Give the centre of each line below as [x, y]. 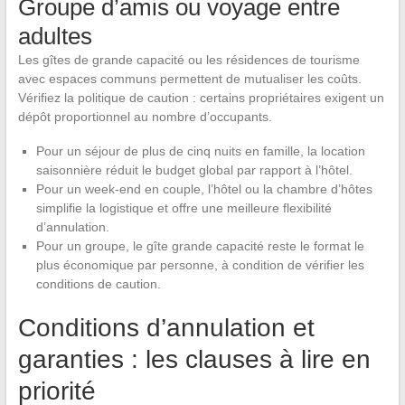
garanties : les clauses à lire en [194, 360]
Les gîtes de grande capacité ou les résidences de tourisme [188, 60]
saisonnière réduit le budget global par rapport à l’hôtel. [194, 170]
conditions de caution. [98, 284]
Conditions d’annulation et [166, 328]
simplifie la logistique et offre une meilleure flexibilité [184, 208]
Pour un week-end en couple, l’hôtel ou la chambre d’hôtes [204, 189]
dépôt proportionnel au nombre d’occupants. [145, 117]
